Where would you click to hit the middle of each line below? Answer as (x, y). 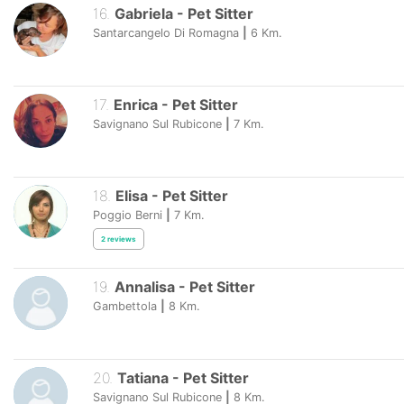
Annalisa (144, 287)
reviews (122, 239)
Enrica (135, 104)
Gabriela (143, 13)
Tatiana (142, 378)
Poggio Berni (128, 216)
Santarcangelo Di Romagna (166, 32)
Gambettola (125, 307)
